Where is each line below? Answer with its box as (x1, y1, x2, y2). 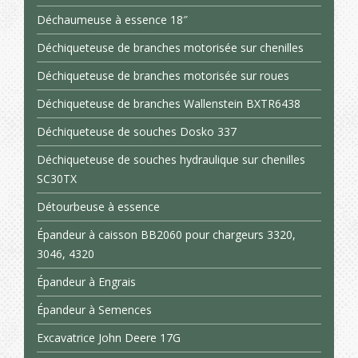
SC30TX (37, 171, 77, 186)
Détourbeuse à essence (37, 199, 160, 214)
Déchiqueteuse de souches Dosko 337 (37, 124, 237, 139)
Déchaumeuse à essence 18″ (37, 12, 188, 27)
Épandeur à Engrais (37, 274, 136, 289)
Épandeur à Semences (37, 302, 152, 317)
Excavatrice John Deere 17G (37, 330, 181, 345)
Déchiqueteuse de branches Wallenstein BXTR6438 (37, 96, 300, 111)
